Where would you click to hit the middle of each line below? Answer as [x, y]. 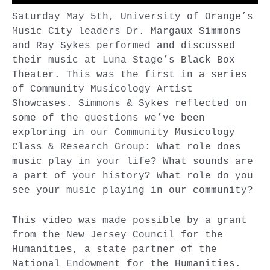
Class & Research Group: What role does [127, 147]
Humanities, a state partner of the [115, 250]
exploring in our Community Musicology [124, 133]
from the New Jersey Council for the [118, 235]
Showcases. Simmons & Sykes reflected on [130, 104]
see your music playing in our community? [133, 190]
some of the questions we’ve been [108, 118]
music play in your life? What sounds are [133, 162]
